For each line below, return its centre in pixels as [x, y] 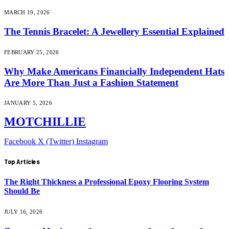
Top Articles [22, 162]
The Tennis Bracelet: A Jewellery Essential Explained [114, 32]
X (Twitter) [56, 142]
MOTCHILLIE [45, 122]
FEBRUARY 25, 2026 [32, 52]
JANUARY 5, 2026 [28, 103]
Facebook [20, 142]
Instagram [92, 142]
